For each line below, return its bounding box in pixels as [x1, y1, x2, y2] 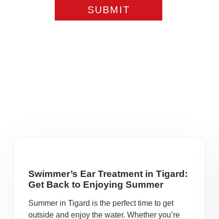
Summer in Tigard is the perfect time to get [28, 199, 174, 207]
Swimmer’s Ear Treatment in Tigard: [28, 169, 188, 179]
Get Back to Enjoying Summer [28, 179, 163, 190]
